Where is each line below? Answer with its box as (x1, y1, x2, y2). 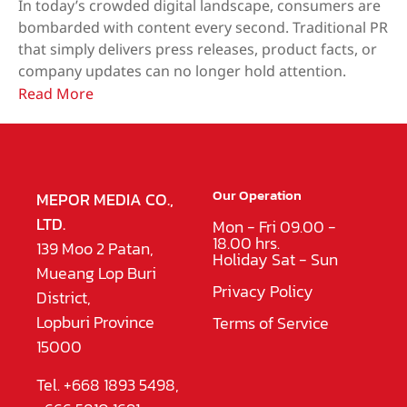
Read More (18, 84, 94, 106)
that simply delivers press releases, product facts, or (18, 38, 377, 61)
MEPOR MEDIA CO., (36, 187, 174, 213)
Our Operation (213, 184, 302, 206)
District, (36, 285, 91, 311)
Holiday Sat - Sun (213, 247, 338, 273)
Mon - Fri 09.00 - (213, 214, 336, 240)
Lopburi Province (36, 310, 154, 335)
